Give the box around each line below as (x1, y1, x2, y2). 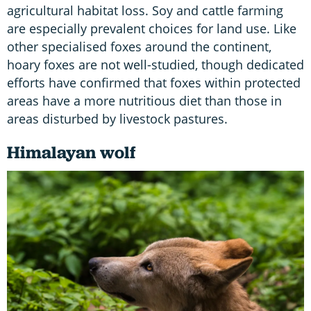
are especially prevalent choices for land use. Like (7, 19, 296, 37)
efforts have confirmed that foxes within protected (7, 74, 301, 91)
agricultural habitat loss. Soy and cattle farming (7, 1, 283, 19)
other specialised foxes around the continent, (7, 37, 271, 55)
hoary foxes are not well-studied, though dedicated (7, 56, 304, 73)
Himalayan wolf (7, 140, 135, 164)
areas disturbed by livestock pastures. (7, 110, 231, 127)
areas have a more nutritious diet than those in (7, 92, 282, 109)
